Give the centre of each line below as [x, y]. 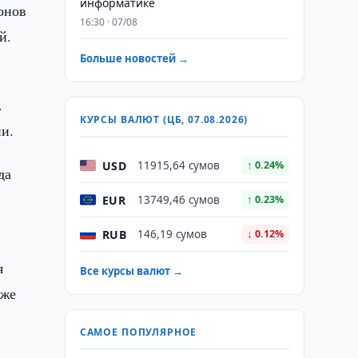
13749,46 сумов [178, 200]
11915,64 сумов [178, 165]
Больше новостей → [134, 58]
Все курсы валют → [131, 271]
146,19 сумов [172, 234]
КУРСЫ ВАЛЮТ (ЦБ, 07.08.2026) [164, 119]
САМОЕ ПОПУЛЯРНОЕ [138, 332]
